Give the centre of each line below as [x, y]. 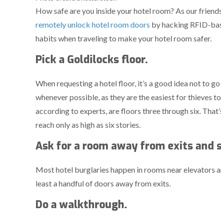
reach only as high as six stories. [88, 125]
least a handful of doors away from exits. [103, 184]
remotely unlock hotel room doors [93, 25]
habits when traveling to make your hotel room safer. [124, 38]
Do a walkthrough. [81, 205]
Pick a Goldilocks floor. [92, 60]
